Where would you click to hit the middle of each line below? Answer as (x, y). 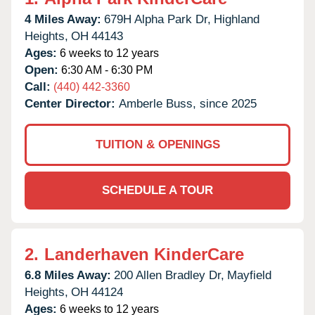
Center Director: (72, 103)
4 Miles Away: (63, 19)
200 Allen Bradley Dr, (169, 275)
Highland (237, 19)
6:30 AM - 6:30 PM (105, 70)
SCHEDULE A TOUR (157, 190)
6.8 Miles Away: (68, 275)
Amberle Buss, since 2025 (188, 103)
